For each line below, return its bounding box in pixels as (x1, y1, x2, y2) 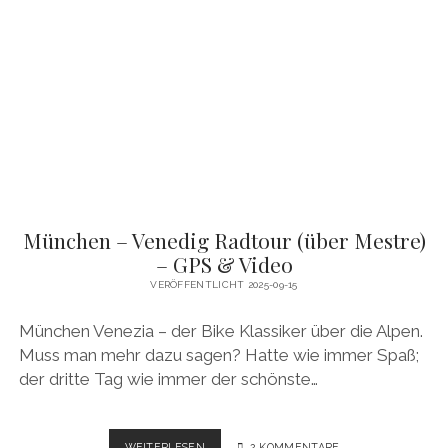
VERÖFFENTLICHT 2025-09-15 (150, 278, 298, 290)
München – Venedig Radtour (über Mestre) (22, 225, 426, 254)
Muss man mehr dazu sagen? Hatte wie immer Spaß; (18, 345, 419, 366)
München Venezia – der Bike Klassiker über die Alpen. (18, 321, 423, 342)
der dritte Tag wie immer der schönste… (18, 369, 318, 390)
